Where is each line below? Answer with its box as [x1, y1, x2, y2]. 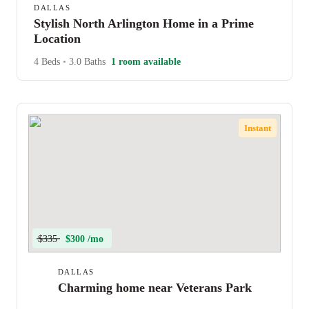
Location [34, 32, 81, 46]
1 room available [111, 57, 181, 67]
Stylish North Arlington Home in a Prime [34, 17, 254, 30]
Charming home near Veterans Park [57, 281, 252, 295]
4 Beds [34, 57, 63, 67]
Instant [244, 122, 272, 133]
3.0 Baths [66, 57, 106, 67]
